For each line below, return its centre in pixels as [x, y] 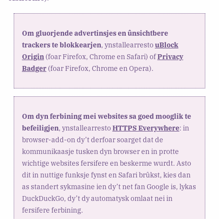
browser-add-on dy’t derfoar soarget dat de [92, 140]
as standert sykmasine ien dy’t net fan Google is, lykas [109, 186]
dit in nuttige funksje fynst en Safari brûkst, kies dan [106, 175]
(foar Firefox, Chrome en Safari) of [100, 56]
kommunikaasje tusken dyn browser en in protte [100, 151]
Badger [34, 68]
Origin [33, 56]
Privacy [170, 56]
